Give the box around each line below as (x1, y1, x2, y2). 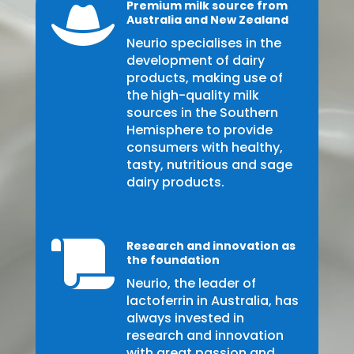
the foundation (126, 252, 220, 269)
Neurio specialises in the (126, 34, 281, 53)
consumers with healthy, (126, 138, 283, 157)
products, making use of (126, 69, 283, 88)
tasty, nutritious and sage (126, 156, 292, 175)
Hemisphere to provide (126, 121, 273, 140)
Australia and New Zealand (126, 12, 288, 28)
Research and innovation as (126, 238, 296, 254)
